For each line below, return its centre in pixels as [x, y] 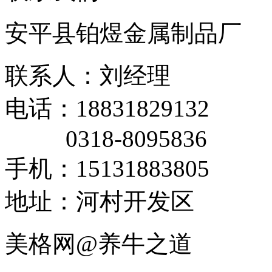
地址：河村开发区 [100, 201]
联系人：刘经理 [88, 76]
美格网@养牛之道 [99, 244]
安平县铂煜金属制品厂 [123, 33]
